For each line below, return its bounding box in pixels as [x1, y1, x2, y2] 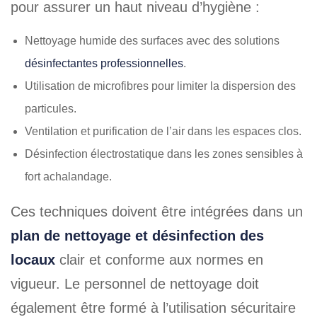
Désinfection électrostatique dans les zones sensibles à [25, 148, 303, 160]
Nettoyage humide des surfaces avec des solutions [25, 35, 279, 47]
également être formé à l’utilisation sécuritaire [11, 300, 296, 316]
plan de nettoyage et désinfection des [11, 228, 264, 243]
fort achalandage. [25, 171, 112, 183]
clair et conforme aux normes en [55, 252, 263, 267]
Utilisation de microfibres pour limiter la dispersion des [25, 80, 296, 92]
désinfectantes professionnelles [25, 57, 183, 69]
